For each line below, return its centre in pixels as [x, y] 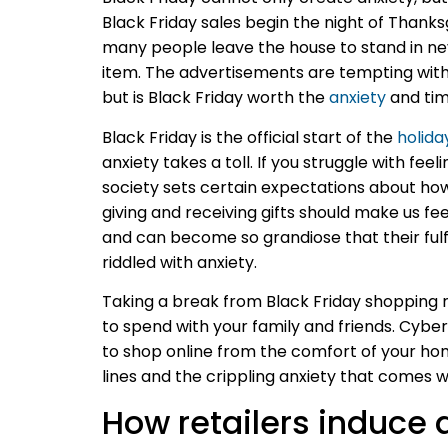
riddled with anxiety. [179, 262]
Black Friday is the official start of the [247, 137]
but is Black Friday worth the [213, 98]
